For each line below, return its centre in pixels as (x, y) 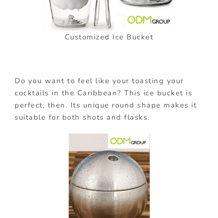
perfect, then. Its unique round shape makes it (106, 105)
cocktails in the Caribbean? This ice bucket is (103, 93)
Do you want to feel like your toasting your (99, 81)
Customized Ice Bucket (109, 37)
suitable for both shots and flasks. (82, 118)
